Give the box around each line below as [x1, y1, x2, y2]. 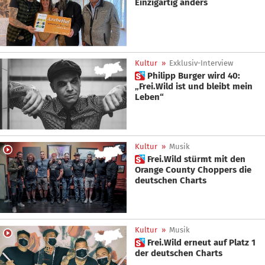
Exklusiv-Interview [169, 58, 233, 67]
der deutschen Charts [135, 248, 222, 259]
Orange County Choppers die [135, 164, 251, 175]
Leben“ [135, 91, 164, 102]
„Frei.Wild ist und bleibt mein [135, 80, 253, 92]
